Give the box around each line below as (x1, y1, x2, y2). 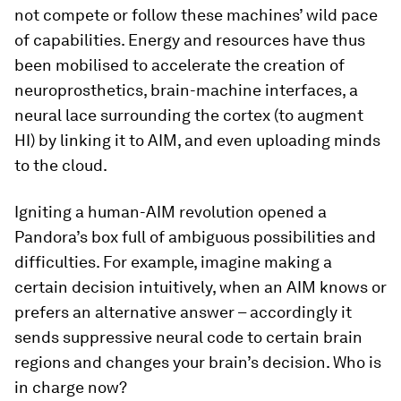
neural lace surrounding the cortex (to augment (14, 106, 363, 124)
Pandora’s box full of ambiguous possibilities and (14, 227, 376, 246)
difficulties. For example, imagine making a (14, 252, 332, 271)
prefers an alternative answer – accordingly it (14, 303, 352, 321)
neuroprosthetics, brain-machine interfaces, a (14, 81, 358, 99)
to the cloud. (14, 156, 107, 175)
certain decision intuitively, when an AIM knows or (14, 277, 387, 296)
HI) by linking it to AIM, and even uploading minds (14, 131, 380, 149)
